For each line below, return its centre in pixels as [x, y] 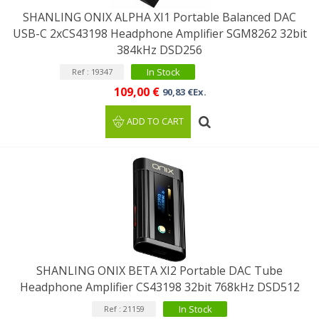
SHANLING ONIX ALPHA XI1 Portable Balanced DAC [159, 17]
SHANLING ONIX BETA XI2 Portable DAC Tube [159, 271]
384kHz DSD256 [159, 50]
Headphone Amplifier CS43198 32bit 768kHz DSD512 [159, 287]
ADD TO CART [156, 121]
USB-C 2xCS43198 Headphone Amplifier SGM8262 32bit [159, 33]
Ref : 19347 [92, 72]
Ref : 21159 [124, 309]
